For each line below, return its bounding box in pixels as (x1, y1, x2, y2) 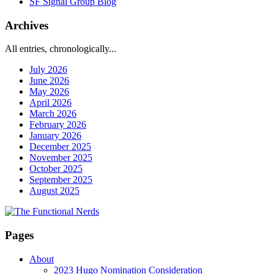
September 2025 (29, 174, 92, 185)
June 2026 (29, 75, 69, 86)
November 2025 (29, 152, 92, 163)
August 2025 (29, 185, 80, 196)
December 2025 (29, 141, 91, 152)
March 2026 (29, 108, 76, 119)
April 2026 (29, 97, 72, 108)
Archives (5, 18, 48, 32)
